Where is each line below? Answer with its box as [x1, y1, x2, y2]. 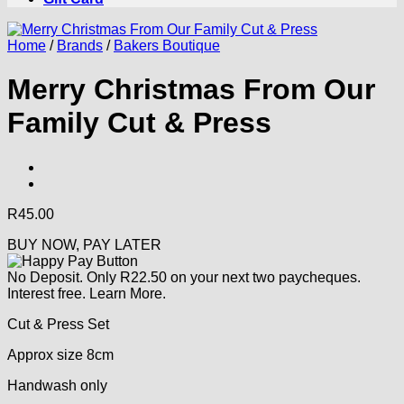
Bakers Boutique [114, 38, 220, 53]
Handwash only [7, 377, 107, 393]
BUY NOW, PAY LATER [7, 236, 161, 252]
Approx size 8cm [7, 346, 114, 363]
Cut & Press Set [7, 316, 109, 332]
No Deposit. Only [7, 269, 120, 285]
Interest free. [7, 285, 89, 301]
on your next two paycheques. [167, 269, 361, 285]
